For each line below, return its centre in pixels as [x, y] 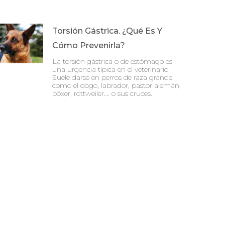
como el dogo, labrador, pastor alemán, [117, 85]
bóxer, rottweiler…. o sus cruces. [102, 93]
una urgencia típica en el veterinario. [111, 69]
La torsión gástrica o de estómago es [112, 61]
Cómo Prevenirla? [89, 45]
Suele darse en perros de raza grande [112, 77]
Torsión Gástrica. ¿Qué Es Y [107, 31]
